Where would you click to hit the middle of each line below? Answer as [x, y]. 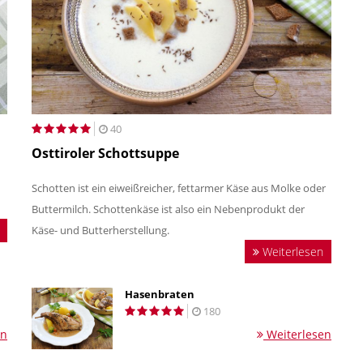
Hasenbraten [160, 295]
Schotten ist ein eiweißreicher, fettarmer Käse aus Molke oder [179, 188]
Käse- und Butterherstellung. [103, 231]
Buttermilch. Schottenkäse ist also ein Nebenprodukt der [168, 209]
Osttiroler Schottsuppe [105, 154]
